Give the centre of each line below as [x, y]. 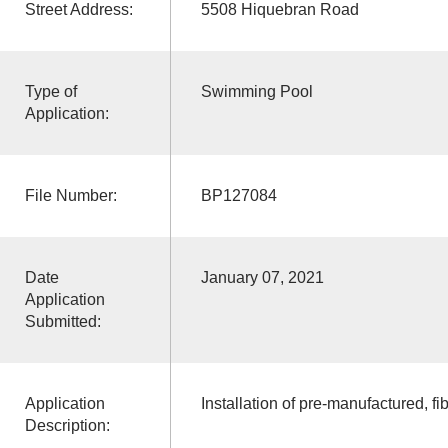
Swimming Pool [256, 91]
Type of [50, 91]
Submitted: [62, 321]
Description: [67, 425]
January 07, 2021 [262, 277]
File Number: [70, 195]
